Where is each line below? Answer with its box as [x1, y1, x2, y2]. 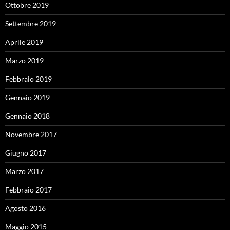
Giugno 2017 [5, 148, 46, 157]
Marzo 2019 [5, 56, 44, 65]
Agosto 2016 [5, 204, 46, 213]
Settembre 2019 [5, 19, 56, 28]
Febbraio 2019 [5, 74, 52, 83]
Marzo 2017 [5, 167, 44, 176]
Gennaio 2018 [5, 111, 50, 120]
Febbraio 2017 [5, 185, 52, 194]
